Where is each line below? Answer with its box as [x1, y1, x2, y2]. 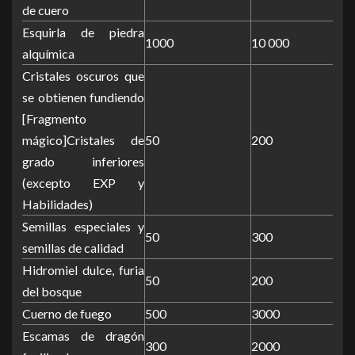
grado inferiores [22, 153, 144, 169]
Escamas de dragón [22, 327, 144, 343]
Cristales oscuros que [22, 67, 144, 83]
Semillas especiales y [22, 218, 144, 234]
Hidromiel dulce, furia [22, 261, 144, 277]
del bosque [22, 283, 82, 299]
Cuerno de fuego [22, 305, 112, 321]
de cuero [22, 2, 69, 17]
